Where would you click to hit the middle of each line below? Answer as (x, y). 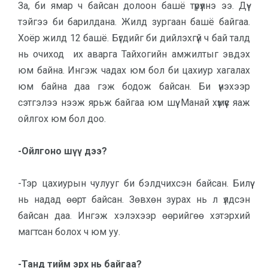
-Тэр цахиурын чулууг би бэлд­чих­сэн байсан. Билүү (134, 183)
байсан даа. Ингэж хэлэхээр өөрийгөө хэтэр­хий (134, 216)
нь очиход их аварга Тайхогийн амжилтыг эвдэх (134, 54)
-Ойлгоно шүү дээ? (63, 151)
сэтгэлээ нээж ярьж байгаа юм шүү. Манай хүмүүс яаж (134, 103)
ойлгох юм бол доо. (63, 119)
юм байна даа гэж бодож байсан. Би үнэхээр (134, 86)
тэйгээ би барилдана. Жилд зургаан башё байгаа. (134, 22)
